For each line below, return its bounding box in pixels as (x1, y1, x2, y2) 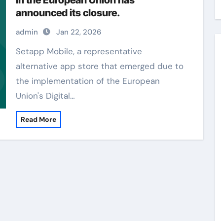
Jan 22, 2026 (56, 27, 101, 37)
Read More (20, 115, 56, 124)
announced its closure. (15, 7, 120, 19)
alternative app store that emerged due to (15, 61, 184, 72)
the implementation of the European (15, 75, 160, 86)
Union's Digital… (15, 90, 75, 101)
